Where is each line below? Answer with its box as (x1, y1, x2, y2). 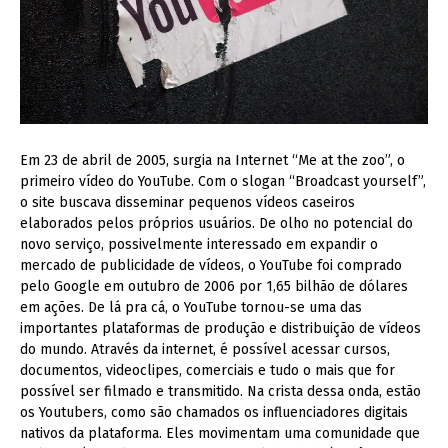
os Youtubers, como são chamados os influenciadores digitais (20, 403, 408, 421)
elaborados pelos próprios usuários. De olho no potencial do (20, 214, 413, 232)
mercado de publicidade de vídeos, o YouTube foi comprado (20, 256, 402, 274)
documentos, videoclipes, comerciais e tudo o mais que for (20, 361, 395, 379)
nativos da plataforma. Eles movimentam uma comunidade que (20, 424, 420, 442)
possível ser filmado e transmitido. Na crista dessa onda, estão (20, 382, 421, 400)
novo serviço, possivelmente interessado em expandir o (20, 235, 378, 253)
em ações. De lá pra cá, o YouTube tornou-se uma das (20, 298, 362, 316)
